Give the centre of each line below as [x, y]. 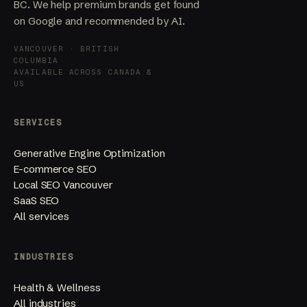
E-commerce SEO [55, 169]
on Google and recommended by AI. [99, 21]
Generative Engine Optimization [89, 153]
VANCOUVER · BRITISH [66, 49]
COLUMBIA [36, 61]
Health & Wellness [57, 288]
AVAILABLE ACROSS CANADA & [83, 72]
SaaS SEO [37, 201]
